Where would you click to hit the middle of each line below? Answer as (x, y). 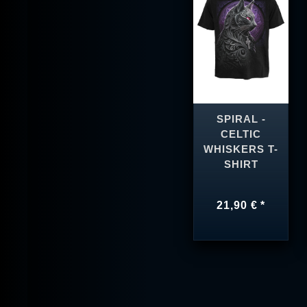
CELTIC (241, 135)
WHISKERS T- (241, 150)
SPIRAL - (241, 120)
